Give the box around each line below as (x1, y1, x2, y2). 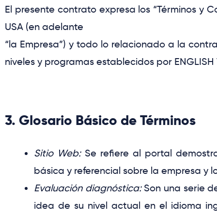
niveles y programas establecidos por (5, 56, 174, 68)
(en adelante (23, 21, 83, 33)
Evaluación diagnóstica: (34, 182, 141, 194)
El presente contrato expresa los (5, 3, 154, 15)
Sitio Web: (34, 147, 81, 159)
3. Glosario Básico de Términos (5, 112, 196, 129)
